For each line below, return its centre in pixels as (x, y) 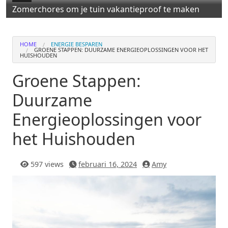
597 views (47, 164)
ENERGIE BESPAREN (77, 44)
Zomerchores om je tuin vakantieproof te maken (106, 9)
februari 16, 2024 (108, 164)
